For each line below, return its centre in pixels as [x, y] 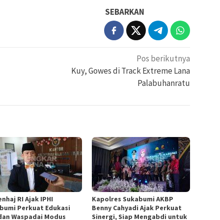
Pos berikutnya [164, 59]
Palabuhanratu [164, 83]
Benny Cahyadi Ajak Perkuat [137, 208]
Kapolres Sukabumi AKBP [133, 199]
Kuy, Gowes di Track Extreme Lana [131, 71]
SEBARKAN [125, 12]
